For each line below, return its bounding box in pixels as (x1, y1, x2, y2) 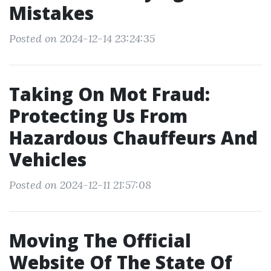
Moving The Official (9, 228, 191, 253)
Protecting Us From (9, 103, 188, 128)
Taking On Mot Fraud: (9, 82, 210, 106)
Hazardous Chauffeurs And (9, 125, 258, 150)
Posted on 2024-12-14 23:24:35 (9, 31, 155, 45)
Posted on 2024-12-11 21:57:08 (9, 178, 151, 192)
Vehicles (9, 147, 87, 172)
